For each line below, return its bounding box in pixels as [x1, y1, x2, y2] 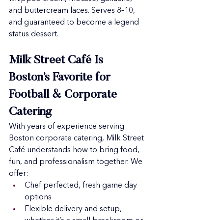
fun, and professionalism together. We [9, 158, 144, 166]
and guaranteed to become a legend [9, 19, 141, 27]
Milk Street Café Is [9, 55, 106, 66]
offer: [9, 170, 28, 178]
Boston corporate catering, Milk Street [9, 135, 146, 142]
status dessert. [9, 30, 58, 38]
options [25, 193, 52, 201]
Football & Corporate [9, 89, 120, 101]
